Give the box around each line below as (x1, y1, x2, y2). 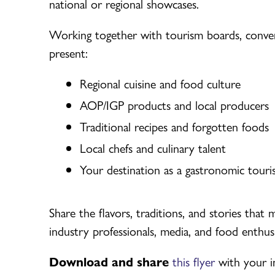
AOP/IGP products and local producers (80, 95, 269, 114)
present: (49, 43, 88, 61)
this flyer (172, 252, 215, 270)
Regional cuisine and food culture (80, 74, 241, 92)
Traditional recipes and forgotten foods (80, 117, 269, 135)
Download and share (49, 252, 172, 270)
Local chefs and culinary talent (80, 138, 226, 157)
